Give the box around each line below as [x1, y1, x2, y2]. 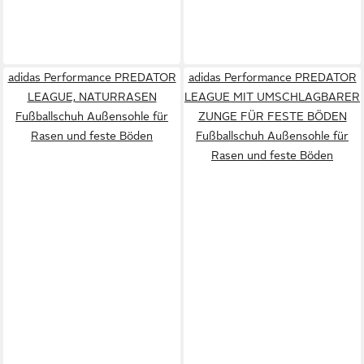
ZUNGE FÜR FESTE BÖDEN [197, 109, 347, 123]
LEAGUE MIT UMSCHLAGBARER [184, 89, 360, 103]
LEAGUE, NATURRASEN [27, 89, 157, 103]
